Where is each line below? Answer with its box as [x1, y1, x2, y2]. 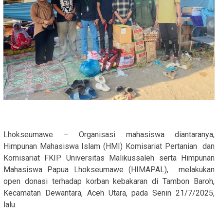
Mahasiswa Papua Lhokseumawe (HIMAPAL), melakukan [3, 164, 215, 174]
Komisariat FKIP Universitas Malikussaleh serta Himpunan [3, 153, 215, 163]
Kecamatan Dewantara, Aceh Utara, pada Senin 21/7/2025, [3, 188, 215, 198]
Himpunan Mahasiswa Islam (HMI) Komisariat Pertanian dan [3, 141, 215, 151]
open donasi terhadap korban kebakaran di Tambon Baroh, [3, 176, 215, 186]
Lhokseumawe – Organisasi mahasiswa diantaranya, [3, 129, 215, 139]
